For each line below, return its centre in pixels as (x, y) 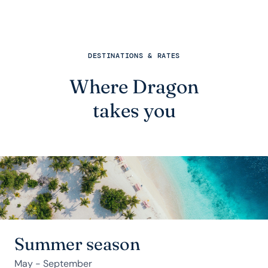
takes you (134, 110)
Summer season (77, 244)
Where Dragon (134, 86)
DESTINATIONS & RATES (134, 56)
